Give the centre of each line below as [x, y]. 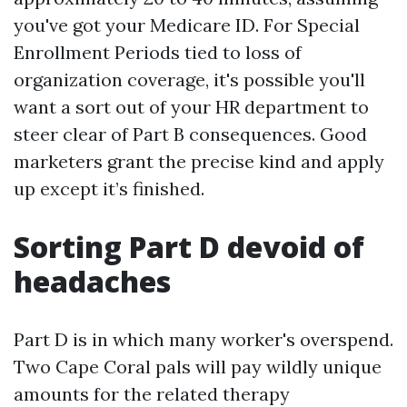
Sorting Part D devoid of [189, 247]
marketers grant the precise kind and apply [199, 161]
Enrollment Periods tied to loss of [158, 52]
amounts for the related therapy [152, 394]
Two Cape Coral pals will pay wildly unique [198, 367]
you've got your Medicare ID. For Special [187, 25]
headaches [92, 281]
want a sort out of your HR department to [191, 107]
